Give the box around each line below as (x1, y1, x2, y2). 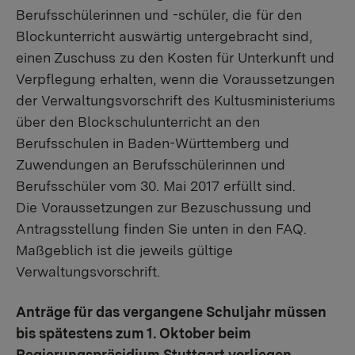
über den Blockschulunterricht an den (16, 113, 260, 130)
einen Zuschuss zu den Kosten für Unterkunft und (16, 49, 334, 66)
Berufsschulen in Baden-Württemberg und (16, 135, 289, 151)
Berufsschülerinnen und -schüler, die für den (16, 6, 302, 23)
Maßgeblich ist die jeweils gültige (16, 242, 233, 258)
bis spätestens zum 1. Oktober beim (16, 325, 251, 342)
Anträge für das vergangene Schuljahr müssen (16, 303, 326, 320)
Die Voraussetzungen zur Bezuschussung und (16, 199, 311, 216)
